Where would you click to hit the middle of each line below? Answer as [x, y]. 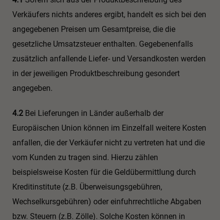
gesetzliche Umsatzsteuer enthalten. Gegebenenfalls [103, 44]
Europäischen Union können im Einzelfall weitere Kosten [109, 128]
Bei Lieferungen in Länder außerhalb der [93, 113]
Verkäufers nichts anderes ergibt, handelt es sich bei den [109, 15]
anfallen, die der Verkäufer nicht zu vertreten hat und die [109, 143]
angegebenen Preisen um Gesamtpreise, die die [94, 29]
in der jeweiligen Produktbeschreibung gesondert [96, 74]
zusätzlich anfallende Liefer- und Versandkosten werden [109, 59]
